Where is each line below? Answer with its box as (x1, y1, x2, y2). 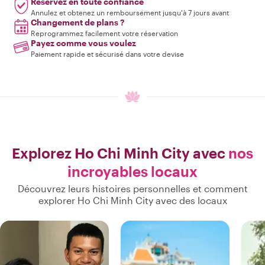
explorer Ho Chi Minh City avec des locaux (38, 195, 227, 206)
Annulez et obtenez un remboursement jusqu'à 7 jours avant (31, 8, 229, 17)
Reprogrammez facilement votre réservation (31, 29, 178, 37)
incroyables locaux (67, 163, 198, 180)
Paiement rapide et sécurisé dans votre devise (31, 50, 184, 58)
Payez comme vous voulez (31, 38, 136, 48)
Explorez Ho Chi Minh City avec (12, 144, 228, 161)
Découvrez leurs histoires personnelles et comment (17, 183, 248, 194)
